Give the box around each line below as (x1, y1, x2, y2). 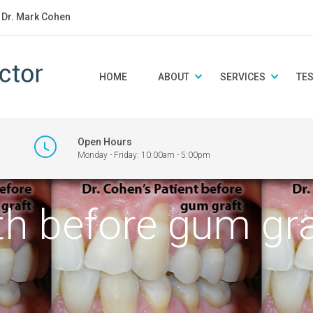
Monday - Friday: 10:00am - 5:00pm (78, 150, 210, 160)
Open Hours (78, 136, 132, 147)
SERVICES (220, 71, 265, 82)
